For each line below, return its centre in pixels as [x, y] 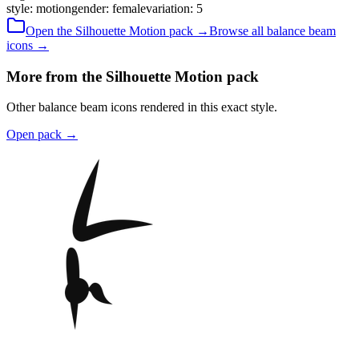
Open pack [34, 135]
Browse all [238, 30]
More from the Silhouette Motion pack [133, 76]
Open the [50, 30]
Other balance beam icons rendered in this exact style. [142, 107]
